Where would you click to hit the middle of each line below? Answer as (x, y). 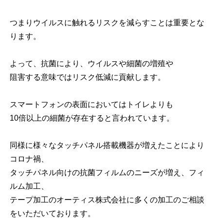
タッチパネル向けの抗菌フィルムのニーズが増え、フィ (107, 173)
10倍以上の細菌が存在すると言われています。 (92, 118)
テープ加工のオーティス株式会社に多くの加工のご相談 (107, 200)
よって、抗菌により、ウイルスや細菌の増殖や (91, 64)
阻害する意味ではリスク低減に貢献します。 (88, 77)
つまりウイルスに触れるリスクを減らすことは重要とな (107, 23)
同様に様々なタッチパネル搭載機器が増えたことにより (107, 145)
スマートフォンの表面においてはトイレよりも (91, 105)
